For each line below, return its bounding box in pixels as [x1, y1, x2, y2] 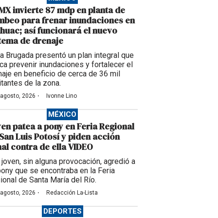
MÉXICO [48, 110, 76, 119]
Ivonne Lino [46, 92, 77, 100]
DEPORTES [43, 207, 82, 216]
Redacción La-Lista [46, 189, 98, 197]
